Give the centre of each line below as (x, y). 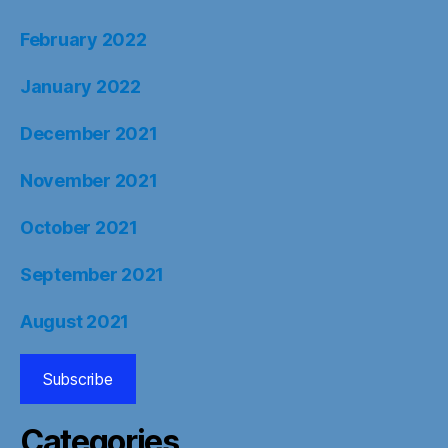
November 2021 (89, 180)
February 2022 (83, 39)
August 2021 (75, 321)
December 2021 (89, 133)
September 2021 (92, 274)
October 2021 (79, 227)
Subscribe (78, 379)
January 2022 (80, 86)
